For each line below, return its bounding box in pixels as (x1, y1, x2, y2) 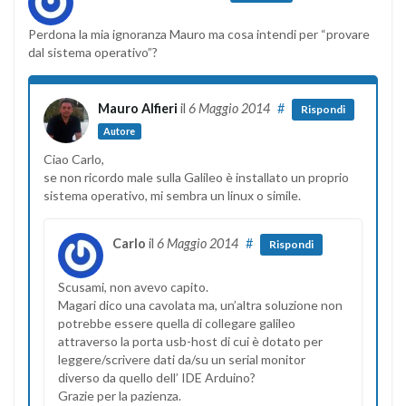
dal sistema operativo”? (28, 43, 158, 60)
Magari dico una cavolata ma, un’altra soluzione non (58, 296, 343, 313)
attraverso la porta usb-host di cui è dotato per (58, 333, 323, 349)
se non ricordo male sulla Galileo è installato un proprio (43, 169, 349, 185)
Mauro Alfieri (98, 100, 178, 116)
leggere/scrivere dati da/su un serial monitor (58, 351, 305, 367)
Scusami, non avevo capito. (58, 278, 208, 295)
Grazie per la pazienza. (58, 387, 181, 403)
